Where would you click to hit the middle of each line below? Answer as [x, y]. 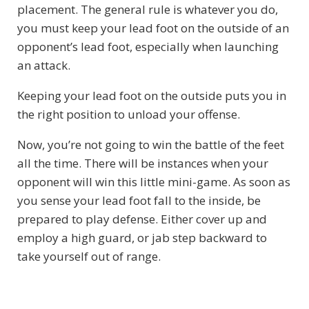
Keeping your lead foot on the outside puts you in [152, 95]
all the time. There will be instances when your [143, 163]
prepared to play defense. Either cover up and [142, 219]
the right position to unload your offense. [129, 114]
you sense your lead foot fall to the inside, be [139, 200]
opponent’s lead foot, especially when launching [148, 46]
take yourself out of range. [89, 256]
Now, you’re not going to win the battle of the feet [151, 144]
